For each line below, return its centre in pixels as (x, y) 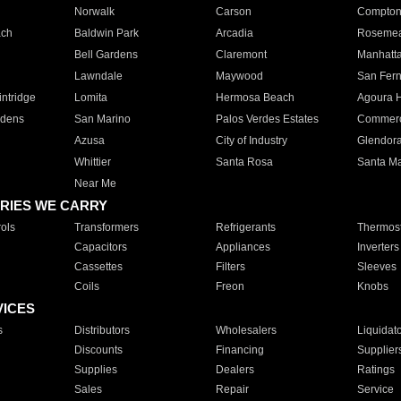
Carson (233, 12)
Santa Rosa (244, 162)
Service (375, 389)
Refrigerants (245, 227)
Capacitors (100, 247)
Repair (232, 389)
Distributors (102, 330)
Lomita (90, 98)
